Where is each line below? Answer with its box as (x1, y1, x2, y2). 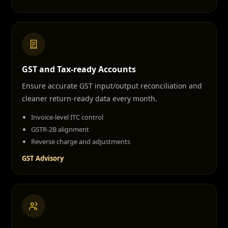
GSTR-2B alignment (31, 125, 89, 134)
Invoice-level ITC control (31, 112, 103, 122)
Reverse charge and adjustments (31, 137, 130, 146)
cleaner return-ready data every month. (22, 94, 157, 103)
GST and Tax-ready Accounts (22, 64, 136, 75)
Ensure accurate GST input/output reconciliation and (22, 81, 202, 91)
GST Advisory (22, 154, 64, 163)
